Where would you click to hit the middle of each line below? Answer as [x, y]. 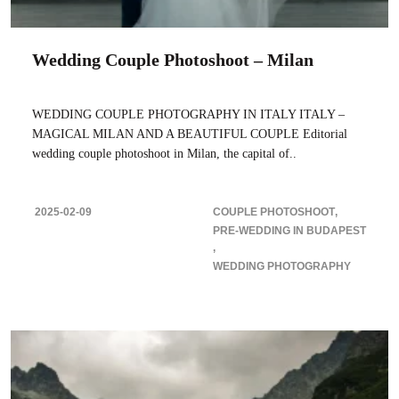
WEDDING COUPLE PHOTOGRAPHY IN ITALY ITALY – [188, 114]
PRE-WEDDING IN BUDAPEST [289, 230]
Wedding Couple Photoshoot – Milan [173, 59]
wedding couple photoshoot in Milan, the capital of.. [164, 153]
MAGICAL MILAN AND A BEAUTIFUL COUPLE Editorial [190, 134]
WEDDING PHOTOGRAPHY [282, 266]
